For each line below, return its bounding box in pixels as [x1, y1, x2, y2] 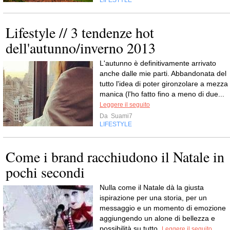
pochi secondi [6, 162, 85, 182]
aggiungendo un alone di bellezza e [100, 214, 215, 222]
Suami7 [109, 112, 132, 120]
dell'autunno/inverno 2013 [6, 38, 156, 57]
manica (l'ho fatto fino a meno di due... [100, 90, 224, 98]
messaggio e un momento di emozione [100, 204, 226, 212]
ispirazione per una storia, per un [100, 194, 207, 202]
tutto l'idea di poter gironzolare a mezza [100, 80, 228, 88]
